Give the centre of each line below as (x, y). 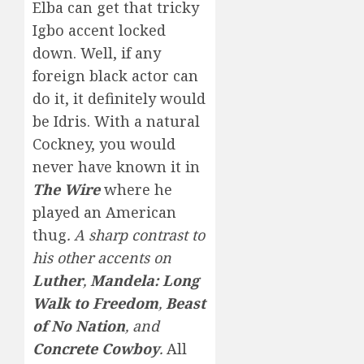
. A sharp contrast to (136, 234)
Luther (58, 280)
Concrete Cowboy (96, 348)
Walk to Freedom (95, 303)
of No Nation (79, 325)
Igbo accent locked (99, 30)
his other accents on (102, 257)
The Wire (66, 189)
